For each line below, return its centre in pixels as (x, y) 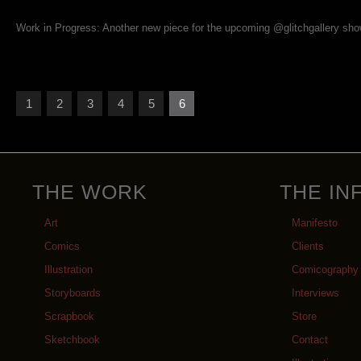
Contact (310, 340)
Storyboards (73, 293)
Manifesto (315, 223)
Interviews (315, 293)
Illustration (68, 270)
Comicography (325, 270)
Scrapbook (69, 317)
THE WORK (90, 192)
